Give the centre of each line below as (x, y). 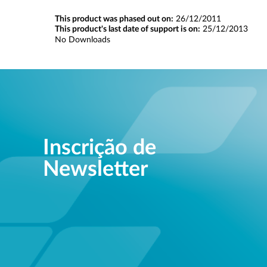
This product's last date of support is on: (128, 29)
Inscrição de (100, 148)
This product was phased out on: (114, 19)
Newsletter (95, 170)
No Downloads (83, 40)
